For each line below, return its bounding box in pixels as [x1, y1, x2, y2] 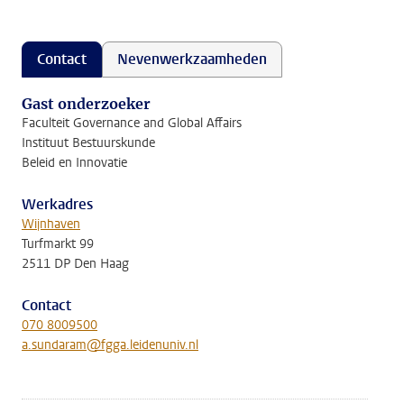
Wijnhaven [22, 216, 80, 233]
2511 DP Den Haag [22, 255, 129, 272]
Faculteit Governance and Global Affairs [22, 115, 242, 132]
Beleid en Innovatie [22, 154, 127, 171]
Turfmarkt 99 [22, 235, 94, 252]
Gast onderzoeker [22, 95, 151, 113]
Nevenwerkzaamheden [117, 50, 267, 69]
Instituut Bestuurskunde [22, 134, 155, 151]
